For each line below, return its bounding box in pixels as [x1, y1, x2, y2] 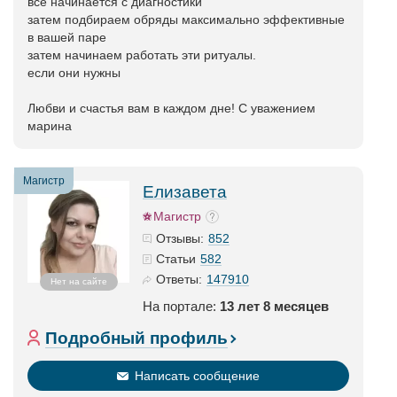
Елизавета [143, 183, 227, 201]
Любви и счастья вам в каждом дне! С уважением [27, 101, 315, 115]
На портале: [143, 299, 220, 314]
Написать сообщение [135, 369, 260, 383]
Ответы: [156, 272, 202, 286]
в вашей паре [27, 30, 106, 44]
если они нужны [27, 66, 121, 80]
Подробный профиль [45, 329, 228, 347]
